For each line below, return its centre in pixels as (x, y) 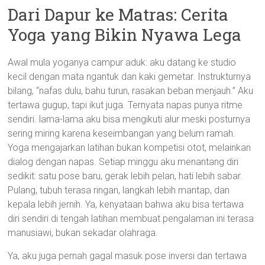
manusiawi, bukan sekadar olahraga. (83, 233)
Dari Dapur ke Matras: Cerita (118, 14)
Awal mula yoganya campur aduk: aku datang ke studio (122, 62)
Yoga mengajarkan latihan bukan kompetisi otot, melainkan (130, 148)
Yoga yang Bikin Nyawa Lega (125, 35)
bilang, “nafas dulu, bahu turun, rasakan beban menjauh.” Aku (131, 91)
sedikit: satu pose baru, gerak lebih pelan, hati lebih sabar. (125, 176)
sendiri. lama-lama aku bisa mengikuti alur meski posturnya (129, 119)
